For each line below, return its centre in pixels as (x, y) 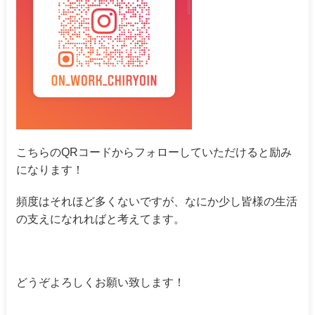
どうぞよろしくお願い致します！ (101, 283)
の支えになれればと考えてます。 (101, 219)
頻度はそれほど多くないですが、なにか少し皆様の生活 (157, 202)
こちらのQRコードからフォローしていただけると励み (154, 153)
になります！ (50, 170)
